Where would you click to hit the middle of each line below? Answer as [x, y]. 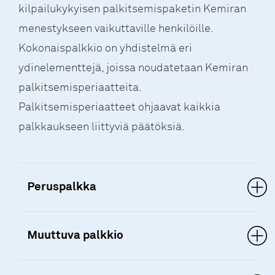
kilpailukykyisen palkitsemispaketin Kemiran [132, 9]
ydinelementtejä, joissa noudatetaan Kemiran [133, 68]
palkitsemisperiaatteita [79, 87]
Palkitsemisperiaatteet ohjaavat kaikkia [119, 107]
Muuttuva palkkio [76, 236]
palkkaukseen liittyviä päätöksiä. [102, 127]
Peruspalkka [62, 187]
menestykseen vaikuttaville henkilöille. [116, 29]
